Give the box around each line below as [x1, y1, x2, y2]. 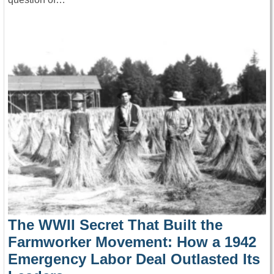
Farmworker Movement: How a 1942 [8, 234, 256, 251]
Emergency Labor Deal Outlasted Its [8, 251, 260, 268]
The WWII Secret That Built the [8, 217, 223, 234]
